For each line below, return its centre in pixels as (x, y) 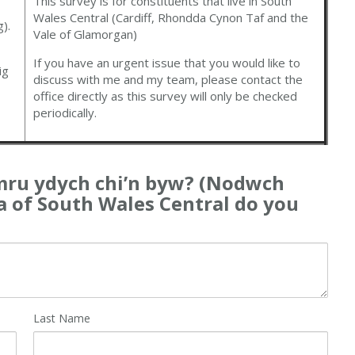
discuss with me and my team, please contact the (168, 80)
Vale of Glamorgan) (86, 34)
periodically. (65, 113)
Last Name (62, 318)
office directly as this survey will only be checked (166, 96)
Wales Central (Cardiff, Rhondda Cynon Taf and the (171, 18)
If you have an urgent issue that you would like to (167, 63)
